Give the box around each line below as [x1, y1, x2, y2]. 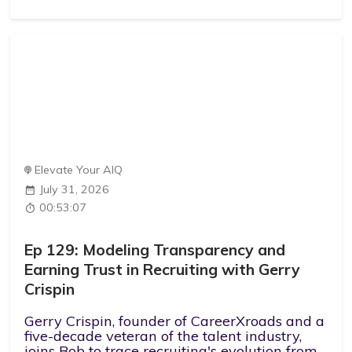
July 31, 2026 [39, 181, 110, 196]
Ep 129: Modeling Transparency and [24, 239, 286, 259]
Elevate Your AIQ [35, 163, 123, 178]
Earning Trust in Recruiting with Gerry [24, 258, 301, 279]
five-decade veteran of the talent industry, [24, 327, 302, 346]
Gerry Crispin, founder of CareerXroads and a [24, 312, 325, 331]
